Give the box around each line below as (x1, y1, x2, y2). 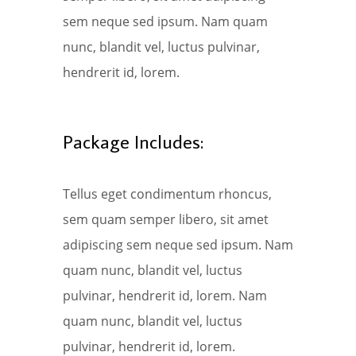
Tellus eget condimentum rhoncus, (63, 185, 272, 203)
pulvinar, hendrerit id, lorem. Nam (63, 287, 267, 305)
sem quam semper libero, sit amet (63, 211, 269, 229)
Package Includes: (63, 129, 203, 154)
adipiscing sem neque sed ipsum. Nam (63, 236, 293, 254)
